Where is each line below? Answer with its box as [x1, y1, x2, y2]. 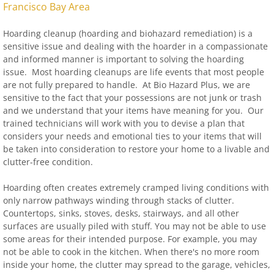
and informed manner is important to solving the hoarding [3, 53, 244, 65]
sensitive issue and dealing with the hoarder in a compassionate [3, 40, 268, 52]
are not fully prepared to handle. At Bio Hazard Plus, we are [3, 79, 250, 91]
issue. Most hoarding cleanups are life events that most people [3, 66, 264, 78]
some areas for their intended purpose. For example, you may [3, 233, 257, 245]
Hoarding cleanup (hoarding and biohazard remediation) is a [3, 28, 253, 39]
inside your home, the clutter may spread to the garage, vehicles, [3, 259, 270, 270]
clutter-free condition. [3, 156, 93, 168]
